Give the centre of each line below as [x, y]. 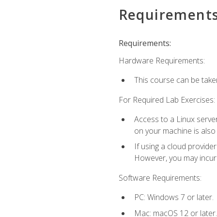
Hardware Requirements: [162, 61]
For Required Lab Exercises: [167, 100]
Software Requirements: [160, 178]
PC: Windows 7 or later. [174, 197]
